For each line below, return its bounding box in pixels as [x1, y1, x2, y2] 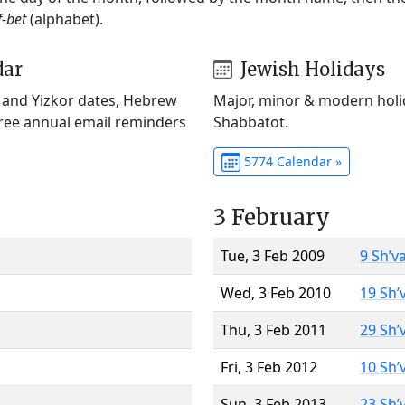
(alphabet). [26, 8, 103, 29]
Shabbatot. [213, 111, 288, 132]
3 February [213, 202, 330, 231]
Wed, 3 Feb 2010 [221, 282, 331, 303]
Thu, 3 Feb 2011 [221, 319, 326, 340]
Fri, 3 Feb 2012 [221, 356, 317, 377]
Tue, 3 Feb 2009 [221, 245, 325, 266]
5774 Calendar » [240, 152, 342, 170]
